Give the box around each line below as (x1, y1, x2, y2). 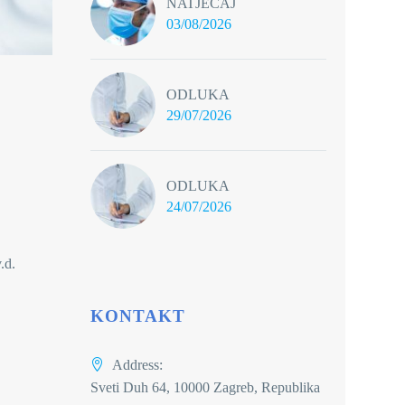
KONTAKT (90, 306, 185, 325)
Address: (112, 357, 163, 372)
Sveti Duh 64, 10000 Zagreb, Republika (90, 380, 320, 395)
